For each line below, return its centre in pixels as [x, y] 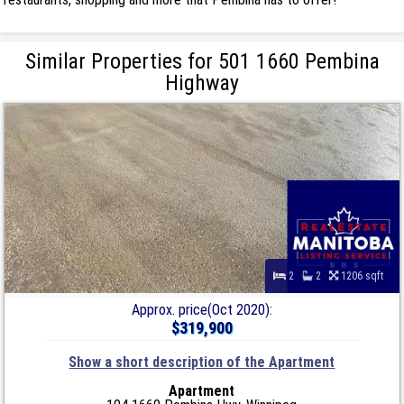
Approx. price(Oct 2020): [202, 309]
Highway [202, 83]
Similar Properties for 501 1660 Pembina [202, 61]
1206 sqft [364, 275]
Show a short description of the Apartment [202, 362]
